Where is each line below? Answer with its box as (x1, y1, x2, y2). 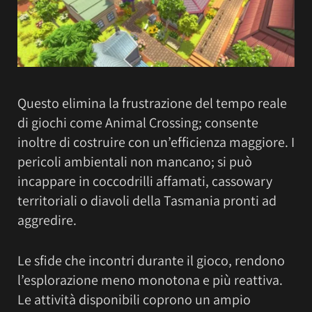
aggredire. (17, 210, 77, 229)
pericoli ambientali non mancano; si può (17, 152, 252, 171)
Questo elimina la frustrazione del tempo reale (17, 93, 287, 112)
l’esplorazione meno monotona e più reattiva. (17, 271, 283, 290)
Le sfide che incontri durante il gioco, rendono (17, 251, 285, 270)
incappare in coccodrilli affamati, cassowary (17, 171, 272, 190)
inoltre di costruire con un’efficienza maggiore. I (17, 132, 295, 151)
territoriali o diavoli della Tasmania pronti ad (17, 191, 276, 210)
